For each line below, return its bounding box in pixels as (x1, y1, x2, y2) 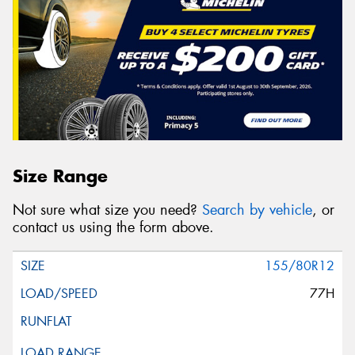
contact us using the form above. (13, 218, 214, 238)
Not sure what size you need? (13, 200, 202, 220)
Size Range (13, 165, 108, 188)
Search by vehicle (202, 200, 312, 220)
